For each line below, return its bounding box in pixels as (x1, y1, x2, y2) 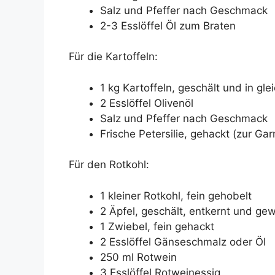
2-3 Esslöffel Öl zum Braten (100, 19, 236, 32)
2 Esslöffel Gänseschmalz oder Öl (100, 235, 266, 248)
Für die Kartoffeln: (69, 50, 158, 63)
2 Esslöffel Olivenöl (100, 96, 193, 109)
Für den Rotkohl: (69, 158, 149, 171)
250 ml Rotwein (100, 250, 177, 263)
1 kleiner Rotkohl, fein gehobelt (100, 189, 252, 202)
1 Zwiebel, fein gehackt (100, 220, 214, 233)
